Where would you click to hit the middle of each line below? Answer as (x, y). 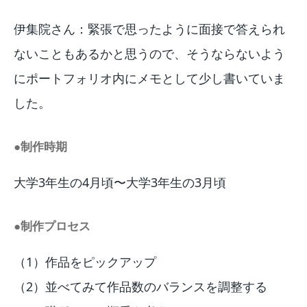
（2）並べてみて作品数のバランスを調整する (140, 287)
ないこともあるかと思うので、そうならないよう (149, 54)
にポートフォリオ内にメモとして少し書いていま (149, 78)
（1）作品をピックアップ (85, 262)
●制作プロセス (52, 226)
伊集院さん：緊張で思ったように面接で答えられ (149, 29)
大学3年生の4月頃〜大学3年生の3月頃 (120, 183)
